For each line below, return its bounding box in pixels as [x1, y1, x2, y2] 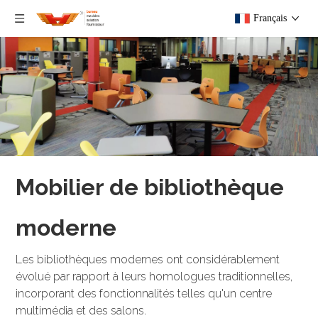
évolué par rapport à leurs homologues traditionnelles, [16, 270, 293, 283]
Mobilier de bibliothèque [16, 174, 285, 200]
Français [253, 13, 287, 23]
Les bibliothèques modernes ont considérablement [16, 253, 280, 266]
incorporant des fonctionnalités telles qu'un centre [16, 287, 273, 300]
